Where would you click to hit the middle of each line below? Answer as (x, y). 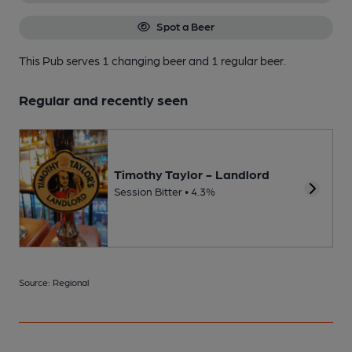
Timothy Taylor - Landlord (192, 174)
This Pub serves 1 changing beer (104, 60)
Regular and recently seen (103, 99)
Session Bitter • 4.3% (165, 191)
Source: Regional (54, 282)
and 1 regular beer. (237, 60)
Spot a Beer (185, 26)
